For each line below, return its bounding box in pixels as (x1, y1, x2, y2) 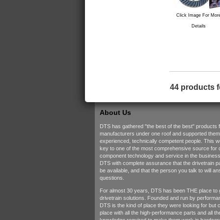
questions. (99, 174, 124, 181)
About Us (99, 108, 131, 116)
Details (192, 23, 206, 28)
